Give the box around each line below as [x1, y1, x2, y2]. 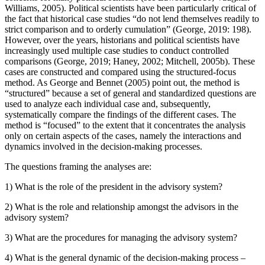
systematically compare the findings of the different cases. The [5, 109, 236, 119]
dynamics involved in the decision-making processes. [5, 141, 202, 151]
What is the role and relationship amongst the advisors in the [12, 201, 238, 212]
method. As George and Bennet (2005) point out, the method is [5, 77, 240, 88]
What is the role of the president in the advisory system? [12, 181, 222, 192]
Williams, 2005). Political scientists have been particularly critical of [5, 2, 256, 13]
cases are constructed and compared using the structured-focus [5, 66, 236, 77]
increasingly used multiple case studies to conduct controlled [5, 45, 229, 56]
